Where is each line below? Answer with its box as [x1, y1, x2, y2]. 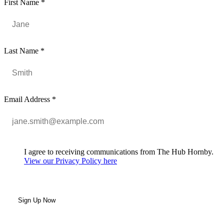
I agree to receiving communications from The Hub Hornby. [24, 147, 213, 156]
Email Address [4, 94, 52, 103]
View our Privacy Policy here [24, 156, 117, 165]
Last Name [4, 46, 40, 55]
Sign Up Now [18, 196, 55, 204]
